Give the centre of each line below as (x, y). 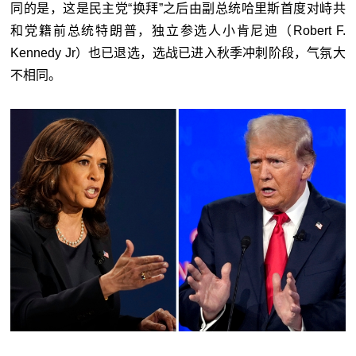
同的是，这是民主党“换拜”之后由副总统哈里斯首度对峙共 (178, 9)
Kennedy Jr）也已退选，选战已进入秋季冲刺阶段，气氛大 (178, 53)
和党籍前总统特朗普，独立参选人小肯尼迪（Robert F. (178, 31)
